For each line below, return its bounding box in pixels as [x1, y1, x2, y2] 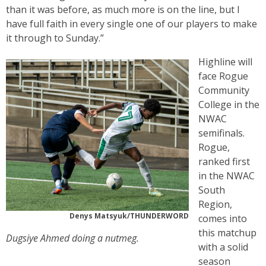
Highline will [198, 55, 252, 68]
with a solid [198, 240, 248, 254]
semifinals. [198, 126, 245, 140]
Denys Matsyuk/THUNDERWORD [69, 211, 189, 221]
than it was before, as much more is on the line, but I [6, 3, 240, 16]
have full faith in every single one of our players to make [6, 17, 257, 30]
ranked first [198, 155, 250, 168]
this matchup [198, 226, 256, 239]
